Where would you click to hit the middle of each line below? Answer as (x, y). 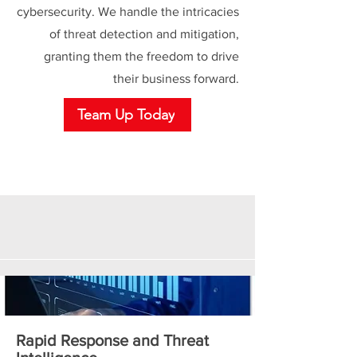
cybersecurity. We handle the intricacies (128, 12)
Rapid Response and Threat (112, 340)
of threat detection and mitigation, (144, 34)
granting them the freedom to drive (141, 56)
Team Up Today (126, 115)
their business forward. (176, 78)
